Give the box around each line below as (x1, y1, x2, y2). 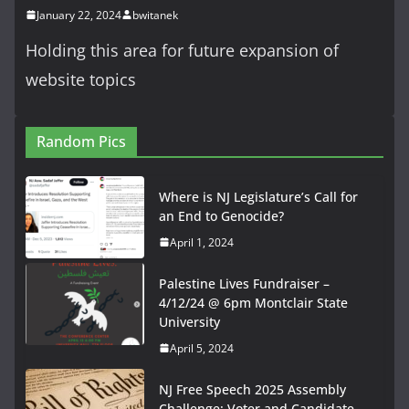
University (159, 312, 220, 330)
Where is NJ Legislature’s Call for (159, 187, 358, 205)
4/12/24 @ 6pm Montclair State (159, 293, 348, 311)
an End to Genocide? (159, 206, 284, 225)
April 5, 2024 (170, 340, 234, 356)
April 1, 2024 (170, 234, 234, 250)
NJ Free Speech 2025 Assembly (159, 380, 346, 398)
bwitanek (132, 6, 178, 23)
